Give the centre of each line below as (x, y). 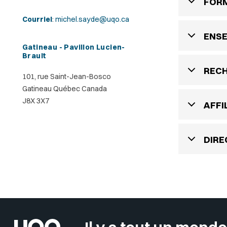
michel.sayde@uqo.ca (92, 19)
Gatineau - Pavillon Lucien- (74, 47)
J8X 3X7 (36, 101)
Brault (34, 56)
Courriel (37, 19)
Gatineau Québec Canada (65, 89)
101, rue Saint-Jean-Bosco (67, 77)
